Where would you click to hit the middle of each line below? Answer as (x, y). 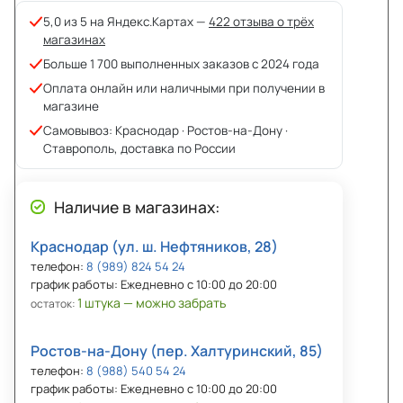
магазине (71, 106)
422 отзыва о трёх (261, 21)
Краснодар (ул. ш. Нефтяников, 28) (154, 246)
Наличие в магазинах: (137, 206)
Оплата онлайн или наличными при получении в (184, 88)
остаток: (54, 303)
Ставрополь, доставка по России (139, 148)
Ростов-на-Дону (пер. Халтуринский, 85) (177, 350)
